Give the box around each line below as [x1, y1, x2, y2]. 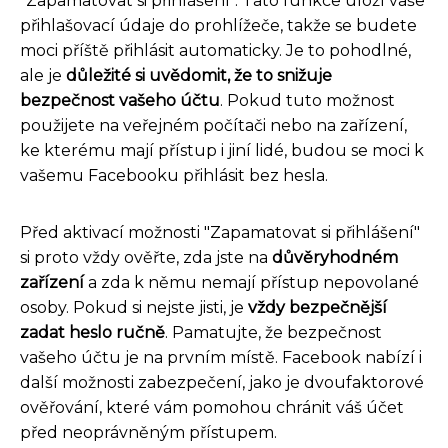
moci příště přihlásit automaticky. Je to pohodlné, [20, 41, 411, 61]
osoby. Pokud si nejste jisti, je [20, 298, 248, 318]
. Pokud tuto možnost [220, 91, 395, 111]
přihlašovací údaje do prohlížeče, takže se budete [20, 16, 417, 36]
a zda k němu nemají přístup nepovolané [84, 273, 419, 293]
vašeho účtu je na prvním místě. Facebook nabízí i [20, 348, 422, 368]
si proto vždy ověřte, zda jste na [20, 248, 272, 268]
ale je [20, 66, 66, 86]
